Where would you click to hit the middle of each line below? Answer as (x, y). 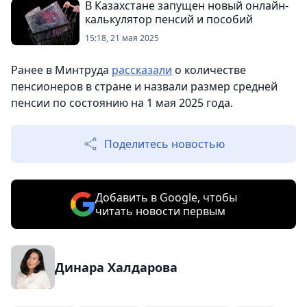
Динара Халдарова (116, 267)
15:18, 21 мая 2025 (122, 38)
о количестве (209, 70)
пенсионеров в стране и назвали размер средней (144, 86)
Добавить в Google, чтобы (166, 197)
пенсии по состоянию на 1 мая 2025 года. (122, 103)
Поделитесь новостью (164, 144)
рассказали (142, 70)
